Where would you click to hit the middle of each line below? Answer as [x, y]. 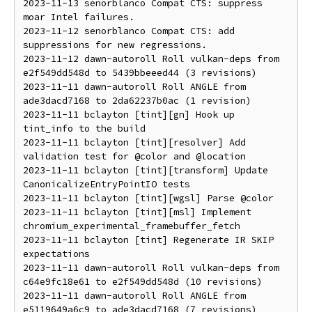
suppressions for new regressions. [115, 45]
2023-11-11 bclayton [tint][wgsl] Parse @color [148, 198]
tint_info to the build [84, 128]
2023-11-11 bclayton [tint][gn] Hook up [129, 115]
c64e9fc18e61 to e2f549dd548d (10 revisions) [143, 282]
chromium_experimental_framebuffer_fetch [132, 226]
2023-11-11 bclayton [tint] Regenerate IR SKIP [148, 240]
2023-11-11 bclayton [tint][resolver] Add [134, 142]
